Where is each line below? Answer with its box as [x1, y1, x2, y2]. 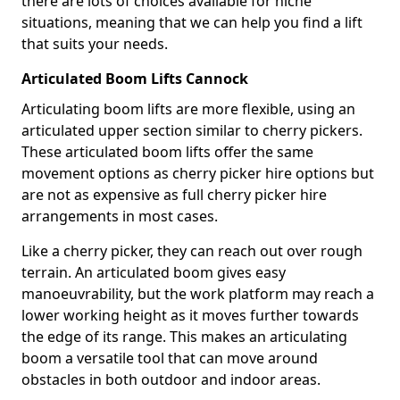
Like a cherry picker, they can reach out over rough [21, 241, 362, 262]
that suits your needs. [21, 34, 168, 54]
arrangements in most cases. [21, 206, 218, 227]
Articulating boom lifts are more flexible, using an [21, 99, 355, 120]
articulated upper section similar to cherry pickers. [21, 121, 362, 141]
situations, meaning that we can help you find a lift [21, 12, 362, 33]
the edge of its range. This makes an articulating [21, 327, 347, 347]
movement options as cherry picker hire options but [21, 163, 374, 184]
